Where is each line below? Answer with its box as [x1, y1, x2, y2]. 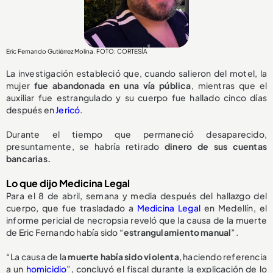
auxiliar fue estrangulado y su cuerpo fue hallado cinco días [6, 92, 267, 104]
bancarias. [6, 153, 51, 165]
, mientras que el [191, 80, 267, 91]
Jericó [55, 104, 80, 116]
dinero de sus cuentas [164, 141, 267, 152]
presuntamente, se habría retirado [6, 141, 165, 152]
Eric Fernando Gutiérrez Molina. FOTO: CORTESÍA [6, 48, 147, 55]
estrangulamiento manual [123, 227, 232, 238]
